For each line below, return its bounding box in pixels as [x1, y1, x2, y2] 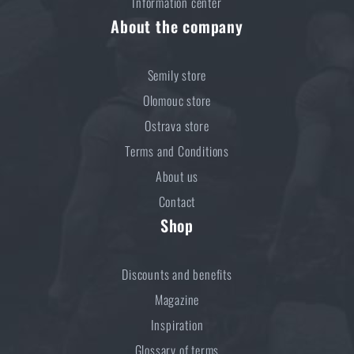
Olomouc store [142, 90, 212, 110]
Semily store [147, 65, 207, 85]
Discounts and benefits [122, 264, 232, 284]
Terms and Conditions [125, 141, 229, 160]
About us [155, 166, 199, 186]
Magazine [154, 289, 200, 309]
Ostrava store [145, 115, 209, 135]
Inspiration [150, 314, 204, 334]
